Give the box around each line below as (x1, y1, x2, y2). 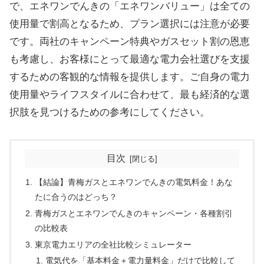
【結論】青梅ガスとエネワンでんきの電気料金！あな (35, 177, 233, 187)
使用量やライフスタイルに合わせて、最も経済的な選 (9, 89, 250, 101)
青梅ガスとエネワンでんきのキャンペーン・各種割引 (35, 208, 233, 218)
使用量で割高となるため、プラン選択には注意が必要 (9, 18, 250, 30)
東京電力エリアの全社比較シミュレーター (35, 239, 192, 249)
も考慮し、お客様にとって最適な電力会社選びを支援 (9, 54, 250, 65)
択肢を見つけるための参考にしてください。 (9, 107, 210, 118)
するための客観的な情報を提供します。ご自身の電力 (9, 71, 250, 83)
